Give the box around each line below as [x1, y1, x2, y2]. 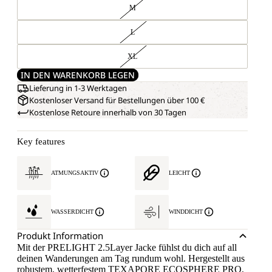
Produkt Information [17, 229, 103, 242]
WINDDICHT [169, 208, 203, 215]
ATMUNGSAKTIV [51, 169, 98, 176]
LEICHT [169, 169, 190, 176]
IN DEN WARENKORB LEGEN [21, 69, 135, 81]
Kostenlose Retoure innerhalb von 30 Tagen [29, 107, 186, 118]
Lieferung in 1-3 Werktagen [29, 83, 127, 93]
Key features [17, 137, 65, 146]
